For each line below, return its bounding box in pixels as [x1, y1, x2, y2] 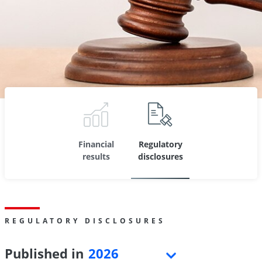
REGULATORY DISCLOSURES [5, 215, 166, 226]
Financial [78, 139, 114, 150]
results [82, 151, 110, 163]
